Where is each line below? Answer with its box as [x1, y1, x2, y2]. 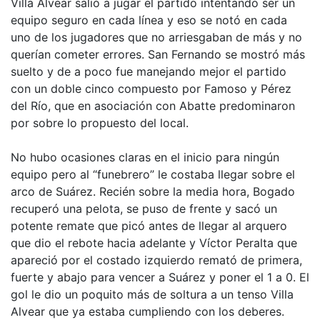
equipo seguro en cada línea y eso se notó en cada [11, 13, 287, 28]
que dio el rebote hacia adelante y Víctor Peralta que [11, 236, 297, 251]
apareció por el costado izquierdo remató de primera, [11, 253, 302, 268]
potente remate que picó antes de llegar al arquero [11, 219, 287, 234]
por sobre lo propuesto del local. [11, 116, 189, 131]
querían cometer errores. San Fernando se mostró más [11, 47, 305, 62]
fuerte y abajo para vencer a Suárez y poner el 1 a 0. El [11, 270, 309, 285]
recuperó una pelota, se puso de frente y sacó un [11, 201, 277, 216]
